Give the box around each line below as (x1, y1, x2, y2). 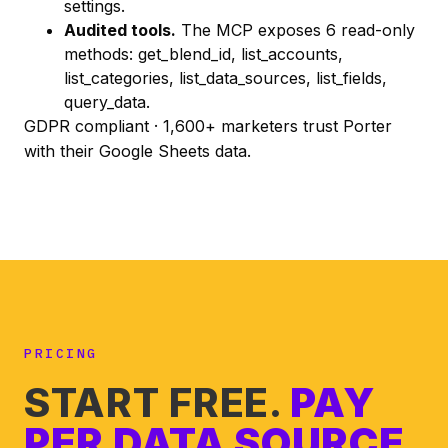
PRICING (24, 344, 98, 362)
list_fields (316, 67, 382, 88)
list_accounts (241, 43, 338, 64)
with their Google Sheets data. (24, 140, 251, 161)
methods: (64, 43, 138, 64)
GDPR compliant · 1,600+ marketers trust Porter (24, 115, 392, 136)
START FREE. (24, 377, 291, 427)
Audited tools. (64, 19, 176, 40)
